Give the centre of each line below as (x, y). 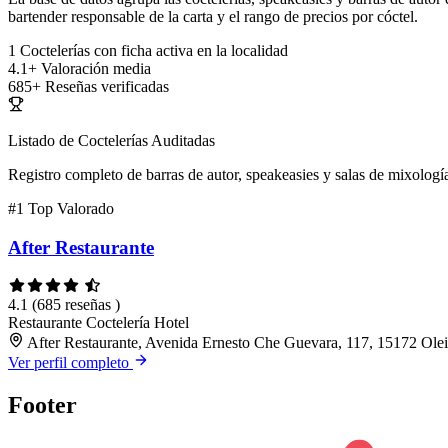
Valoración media (96, 69)
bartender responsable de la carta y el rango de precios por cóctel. (213, 17)
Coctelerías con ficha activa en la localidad (154, 51)
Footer (42, 404)
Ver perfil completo (70, 362)
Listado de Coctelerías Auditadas (111, 141)
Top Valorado (71, 209)
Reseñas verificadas (107, 87)
